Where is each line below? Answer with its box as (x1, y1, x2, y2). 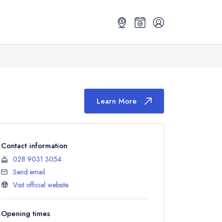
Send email (13, 167, 45, 177)
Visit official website (13, 180, 68, 190)
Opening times (1, 208, 50, 219)
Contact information (1, 140, 67, 151)
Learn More (97, 96, 137, 107)
